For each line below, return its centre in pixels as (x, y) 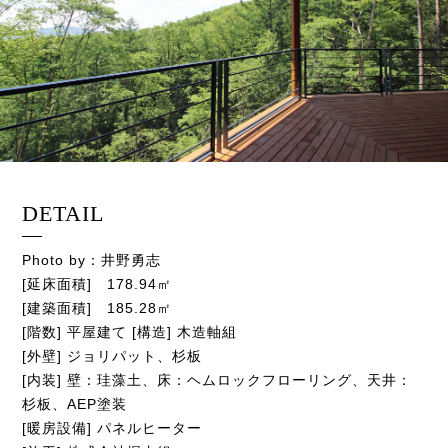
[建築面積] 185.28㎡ (97, 307)
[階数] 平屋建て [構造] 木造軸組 (130, 331)
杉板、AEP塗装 (75, 403)
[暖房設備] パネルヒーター (112, 427)
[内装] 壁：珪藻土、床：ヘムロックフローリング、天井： (217, 379)
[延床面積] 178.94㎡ (97, 283)
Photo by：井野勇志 (92, 259)
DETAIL (63, 213)
